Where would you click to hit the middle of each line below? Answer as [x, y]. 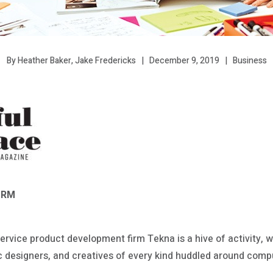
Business [250, 60]
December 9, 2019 [184, 60]
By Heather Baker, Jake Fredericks [71, 61]
